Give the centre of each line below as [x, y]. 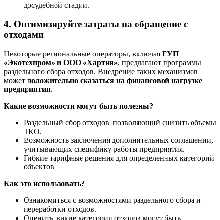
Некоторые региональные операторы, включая [83, 54]
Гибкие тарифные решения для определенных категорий [119, 158]
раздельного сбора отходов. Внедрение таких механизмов [101, 72]
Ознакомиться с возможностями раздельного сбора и [112, 200]
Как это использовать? [44, 184]
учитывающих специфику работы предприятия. [104, 149]
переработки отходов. [60, 209]
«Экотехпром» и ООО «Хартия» [61, 63]
